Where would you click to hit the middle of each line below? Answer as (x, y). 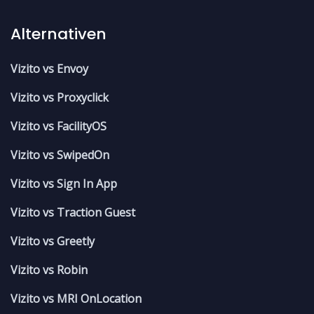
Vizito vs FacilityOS (59, 127)
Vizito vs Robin (49, 270)
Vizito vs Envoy (49, 69)
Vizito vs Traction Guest (73, 213)
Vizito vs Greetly (53, 241)
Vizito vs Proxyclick (60, 98)
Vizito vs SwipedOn (60, 155)
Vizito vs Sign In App (64, 184)
